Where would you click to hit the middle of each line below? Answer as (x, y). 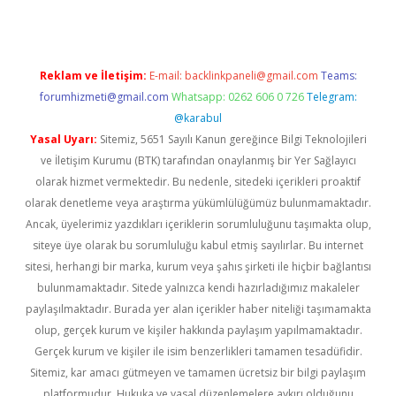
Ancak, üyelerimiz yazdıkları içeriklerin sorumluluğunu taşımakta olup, (198, 224)
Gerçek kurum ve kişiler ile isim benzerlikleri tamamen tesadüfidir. (198, 351)
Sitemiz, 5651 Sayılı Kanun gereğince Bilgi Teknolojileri (232, 139)
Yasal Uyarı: (63, 139)
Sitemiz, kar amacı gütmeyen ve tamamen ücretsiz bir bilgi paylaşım (198, 373)
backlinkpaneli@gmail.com (251, 76)
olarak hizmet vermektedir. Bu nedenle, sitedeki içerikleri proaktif (198, 182)
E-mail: (167, 76)
